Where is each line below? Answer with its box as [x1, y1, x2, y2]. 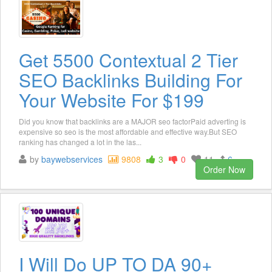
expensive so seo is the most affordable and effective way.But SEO [19, 126, 237, 137]
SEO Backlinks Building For [19, 67, 242, 93]
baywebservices [41, 153, 103, 166]
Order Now [203, 163, 245, 176]
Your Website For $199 [19, 87, 204, 114]
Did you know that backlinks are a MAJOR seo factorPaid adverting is [19, 116, 246, 127]
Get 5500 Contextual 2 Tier [19, 47, 238, 73]
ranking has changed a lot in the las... [19, 137, 141, 148]
